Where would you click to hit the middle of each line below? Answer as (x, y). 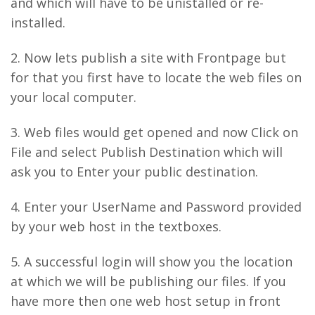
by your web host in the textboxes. (116, 226)
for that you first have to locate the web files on (156, 77)
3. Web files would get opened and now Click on (154, 132)
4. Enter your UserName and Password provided (156, 207)
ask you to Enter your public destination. (134, 172)
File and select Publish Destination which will (147, 152)
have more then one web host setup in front (146, 301)
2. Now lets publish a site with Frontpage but (148, 58)
